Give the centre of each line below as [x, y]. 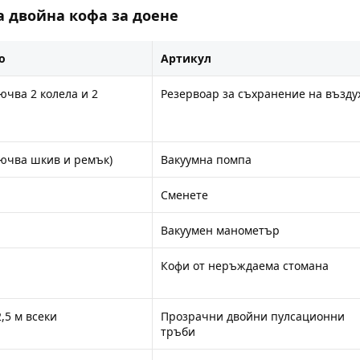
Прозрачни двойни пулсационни [253, 316]
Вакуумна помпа [206, 160]
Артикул [186, 58]
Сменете [184, 195]
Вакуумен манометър [220, 230]
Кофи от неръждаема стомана [245, 266]
